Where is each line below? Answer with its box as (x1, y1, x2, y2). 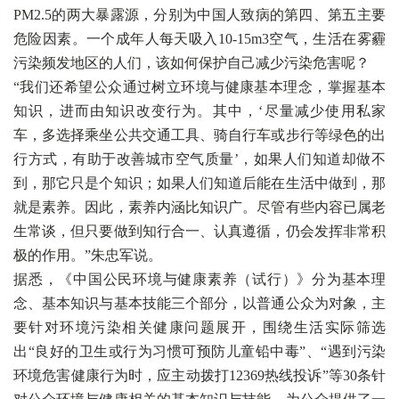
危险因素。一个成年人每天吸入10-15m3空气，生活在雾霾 (13, 31, 386, 46)
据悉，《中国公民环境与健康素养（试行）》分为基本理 (13, 272, 386, 287)
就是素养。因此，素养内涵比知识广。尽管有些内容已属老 (13, 199, 386, 215)
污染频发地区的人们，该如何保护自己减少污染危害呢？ (13, 55, 370, 70)
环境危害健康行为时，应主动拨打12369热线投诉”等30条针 (13, 368, 386, 383)
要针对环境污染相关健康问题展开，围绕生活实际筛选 (13, 320, 386, 335)
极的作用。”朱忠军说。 (13, 248, 162, 263)
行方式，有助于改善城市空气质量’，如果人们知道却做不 (13, 151, 386, 167)
